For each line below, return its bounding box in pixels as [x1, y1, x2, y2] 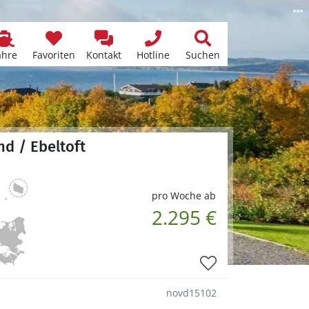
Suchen [186, 48, 220, 61]
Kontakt [86, 48, 121, 61]
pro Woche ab [152, 188, 216, 202]
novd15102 [166, 286, 217, 299]
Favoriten [32, 48, 75, 61]
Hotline [137, 48, 170, 61]
